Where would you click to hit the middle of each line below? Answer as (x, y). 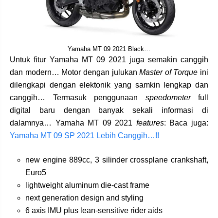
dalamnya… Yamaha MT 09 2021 (73, 123)
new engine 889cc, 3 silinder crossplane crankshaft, (117, 160)
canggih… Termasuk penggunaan (78, 97)
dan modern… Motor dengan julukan (75, 72)
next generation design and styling (84, 198)
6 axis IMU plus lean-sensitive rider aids (94, 210)
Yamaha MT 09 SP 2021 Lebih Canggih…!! (84, 135)
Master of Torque (169, 72)
